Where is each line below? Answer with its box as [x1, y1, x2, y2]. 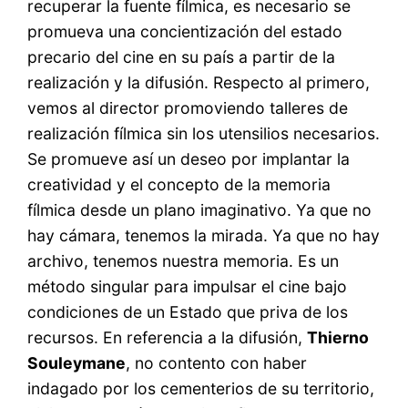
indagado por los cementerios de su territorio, [27, 379, 375, 399]
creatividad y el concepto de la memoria [27, 175, 331, 195]
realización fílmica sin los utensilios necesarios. [27, 124, 381, 144]
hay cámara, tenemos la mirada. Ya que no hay [27, 226, 381, 246]
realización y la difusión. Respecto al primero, [27, 73, 371, 93]
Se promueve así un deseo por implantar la [27, 149, 351, 169]
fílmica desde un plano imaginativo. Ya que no [27, 200, 372, 220]
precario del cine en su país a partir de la [27, 47, 336, 67]
